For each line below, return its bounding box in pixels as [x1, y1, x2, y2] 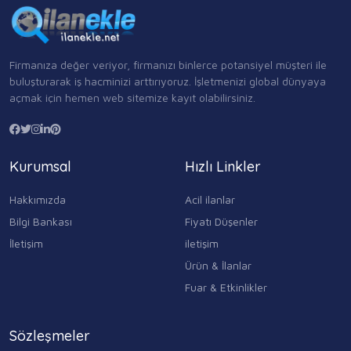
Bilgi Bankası [9, 215, 72, 229]
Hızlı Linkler [185, 157, 261, 175]
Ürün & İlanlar [185, 259, 251, 273]
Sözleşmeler [9, 327, 90, 346]
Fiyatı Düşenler [185, 215, 258, 229]
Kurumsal [9, 157, 71, 175]
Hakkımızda [9, 193, 66, 207]
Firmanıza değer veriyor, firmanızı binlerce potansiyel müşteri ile [9, 58, 327, 71]
